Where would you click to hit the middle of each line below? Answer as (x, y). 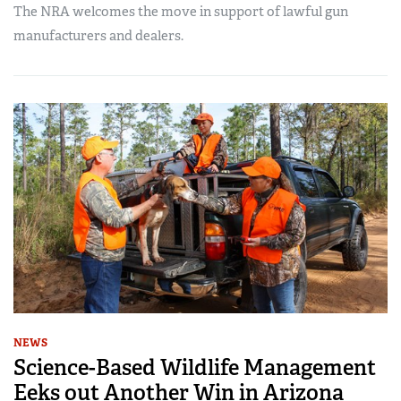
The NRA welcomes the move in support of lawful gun (181, 11)
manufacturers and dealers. (98, 35)
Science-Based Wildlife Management (195, 367)
